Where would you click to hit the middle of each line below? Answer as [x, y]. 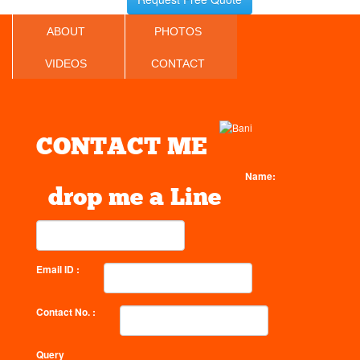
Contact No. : [66, 312]
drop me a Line [135, 199]
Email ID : [58, 269]
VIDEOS [65, 63]
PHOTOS [178, 31]
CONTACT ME [122, 148]
